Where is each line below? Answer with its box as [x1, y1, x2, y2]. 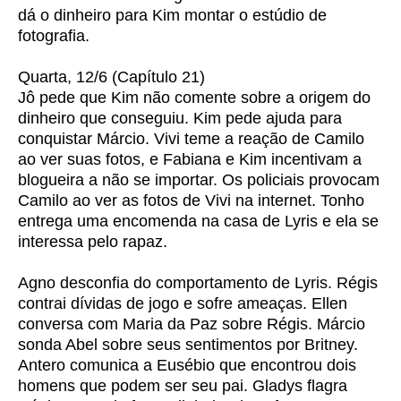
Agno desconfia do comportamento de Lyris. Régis [18, 274, 378, 292]
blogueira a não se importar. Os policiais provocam [18, 171, 380, 189]
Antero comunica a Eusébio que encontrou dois [18, 356, 356, 374]
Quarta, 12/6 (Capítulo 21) [18, 68, 205, 86]
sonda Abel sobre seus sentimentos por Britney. [18, 336, 358, 354]
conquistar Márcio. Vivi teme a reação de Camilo [18, 130, 364, 148]
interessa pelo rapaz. [18, 233, 167, 251]
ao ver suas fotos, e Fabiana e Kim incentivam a [18, 150, 362, 168]
